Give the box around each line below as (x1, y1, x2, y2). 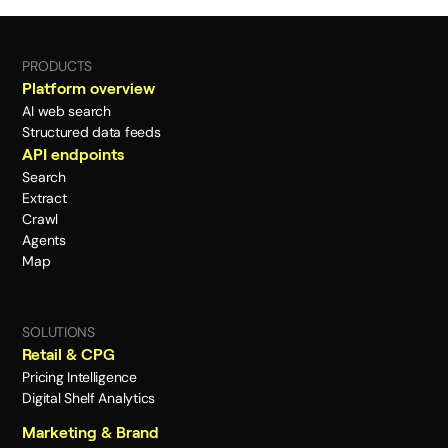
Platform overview (22, 80, 156, 98)
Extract (22, 189, 67, 208)
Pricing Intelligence (22, 368, 137, 387)
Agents (22, 231, 66, 250)
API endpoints (22, 146, 125, 164)
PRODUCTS (22, 57, 93, 76)
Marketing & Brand (22, 424, 160, 442)
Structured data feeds (22, 123, 161, 142)
